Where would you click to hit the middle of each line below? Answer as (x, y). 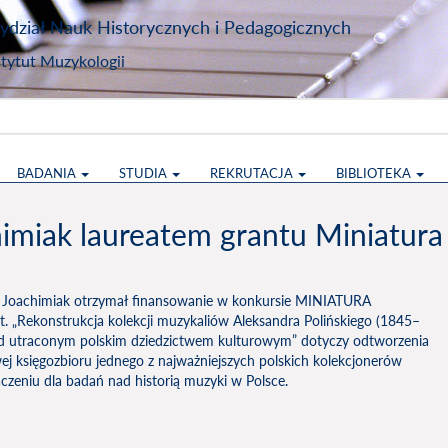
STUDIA (144, 173)
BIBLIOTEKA (375, 173)
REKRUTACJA (253, 173)
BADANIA (48, 173)
